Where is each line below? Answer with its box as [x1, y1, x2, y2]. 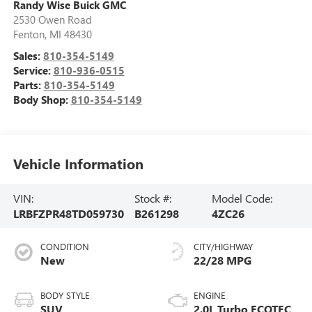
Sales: [13, 49, 43, 63]
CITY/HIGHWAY [194, 240, 253, 253]
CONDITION [40, 240, 89, 253]
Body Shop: [13, 93, 71, 107]
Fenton [13, 27, 45, 42]
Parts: [13, 78, 44, 93]
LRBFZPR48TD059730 [13, 205, 124, 221]
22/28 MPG [194, 253, 251, 268]
